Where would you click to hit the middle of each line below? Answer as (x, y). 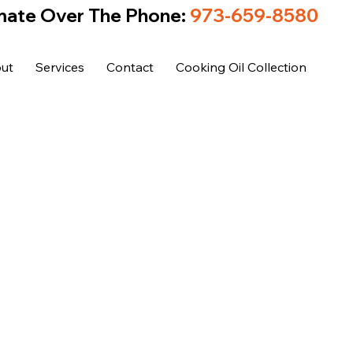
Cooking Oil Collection (242, 67)
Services (60, 67)
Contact (130, 67)
